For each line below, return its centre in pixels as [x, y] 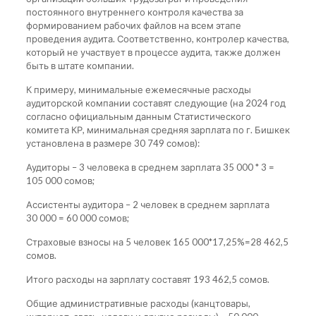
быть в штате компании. [80, 65]
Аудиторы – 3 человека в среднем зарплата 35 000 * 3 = [150, 167]
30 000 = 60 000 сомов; [77, 218]
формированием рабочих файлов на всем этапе [133, 25]
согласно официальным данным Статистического [138, 116]
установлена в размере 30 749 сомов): [113, 143]
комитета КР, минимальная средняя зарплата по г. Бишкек [158, 129]
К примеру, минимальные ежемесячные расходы [138, 89]
